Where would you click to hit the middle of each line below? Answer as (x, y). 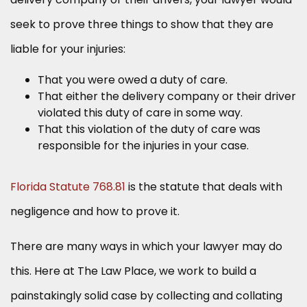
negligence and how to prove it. (95, 212)
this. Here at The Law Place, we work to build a (133, 271)
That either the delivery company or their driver (167, 97)
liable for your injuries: (68, 49)
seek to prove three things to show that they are (142, 25)
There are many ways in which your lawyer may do (146, 247)
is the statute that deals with (204, 187)
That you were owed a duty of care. (133, 80)
